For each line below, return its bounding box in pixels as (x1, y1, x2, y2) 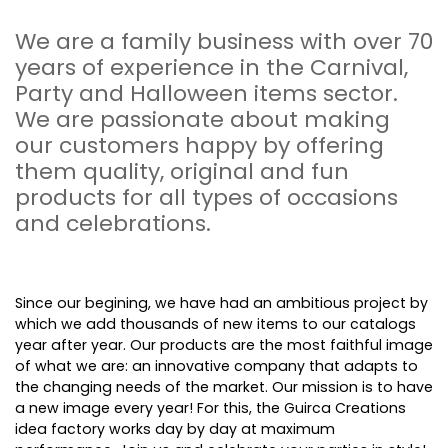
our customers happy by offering (15, 130, 384, 162)
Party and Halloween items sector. (15, 78, 398, 110)
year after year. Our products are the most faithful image (15, 335, 433, 356)
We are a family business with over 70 (15, 26, 433, 58)
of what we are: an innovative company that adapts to (15, 356, 418, 377)
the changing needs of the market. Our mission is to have (15, 377, 433, 398)
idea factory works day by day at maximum (15, 419, 335, 440)
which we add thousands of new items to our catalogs (15, 314, 416, 335)
